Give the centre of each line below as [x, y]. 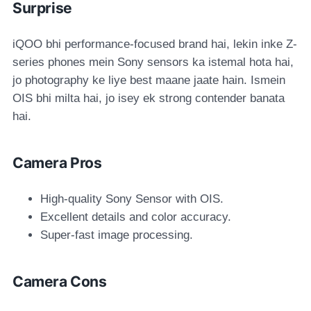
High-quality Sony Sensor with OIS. [132, 199]
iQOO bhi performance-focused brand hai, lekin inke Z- [155, 44]
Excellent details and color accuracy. [136, 217]
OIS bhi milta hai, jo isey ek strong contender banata [149, 98]
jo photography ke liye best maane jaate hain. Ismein [149, 80]
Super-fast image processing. [117, 235]
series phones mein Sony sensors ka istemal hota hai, [153, 62]
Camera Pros [57, 162]
